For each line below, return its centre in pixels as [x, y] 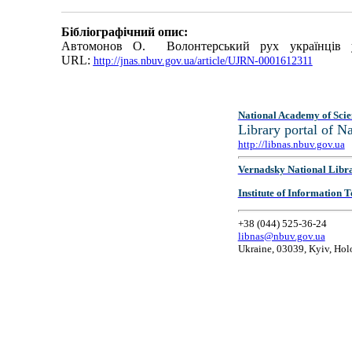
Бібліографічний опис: [124, 32]
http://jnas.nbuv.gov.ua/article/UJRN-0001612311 [203, 61]
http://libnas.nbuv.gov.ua [291, 144]
